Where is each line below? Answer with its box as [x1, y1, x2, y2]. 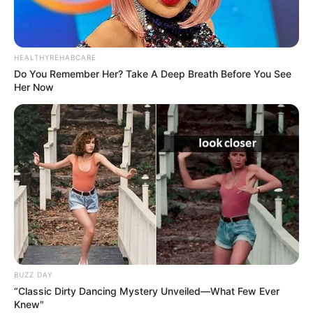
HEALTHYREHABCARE [14, 53, 96, 62]
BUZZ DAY [14, 270, 52, 279]
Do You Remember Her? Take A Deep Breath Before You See [14, 68, 291, 80]
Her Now [14, 81, 54, 94]
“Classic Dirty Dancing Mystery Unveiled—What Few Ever [14, 284, 279, 297]
